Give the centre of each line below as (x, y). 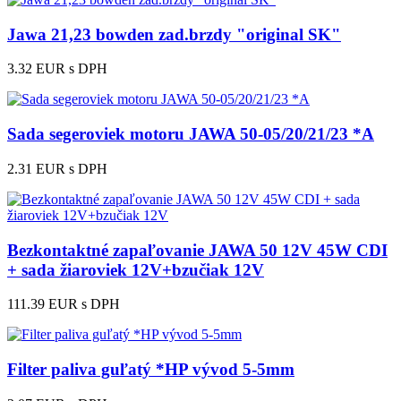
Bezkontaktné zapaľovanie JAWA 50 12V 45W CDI (197, 250)
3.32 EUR (36, 69)
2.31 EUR (36, 168)
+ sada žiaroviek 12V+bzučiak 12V (136, 269)
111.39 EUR (43, 304)
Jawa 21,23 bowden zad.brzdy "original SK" (174, 34)
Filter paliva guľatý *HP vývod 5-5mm (151, 370)
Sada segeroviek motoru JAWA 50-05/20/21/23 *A (191, 134)
